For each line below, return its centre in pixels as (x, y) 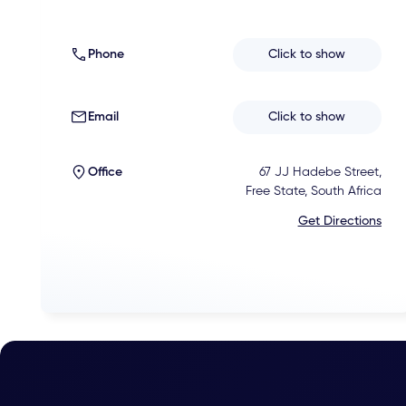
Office (105, 172)
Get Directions (339, 221)
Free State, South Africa (313, 191)
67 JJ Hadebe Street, (320, 172)
